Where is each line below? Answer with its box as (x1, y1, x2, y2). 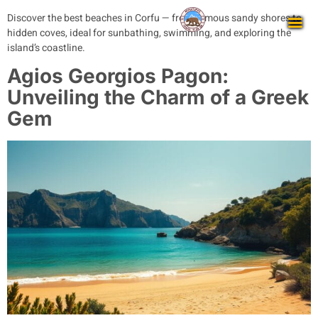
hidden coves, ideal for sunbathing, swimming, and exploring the (7, 26, 291, 40)
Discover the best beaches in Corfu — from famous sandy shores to (7, 11, 302, 26)
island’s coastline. (7, 40, 85, 55)
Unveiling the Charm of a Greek (7, 85, 309, 110)
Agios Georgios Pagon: (7, 64, 229, 89)
